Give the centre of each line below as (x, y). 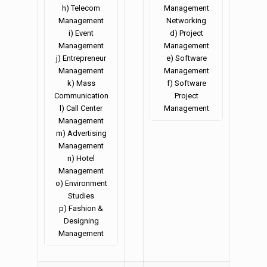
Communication (81, 96)
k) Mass (81, 83)
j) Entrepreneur (81, 58)
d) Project (186, 33)
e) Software (186, 58)
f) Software (186, 83)
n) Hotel (81, 159)
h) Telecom (81, 8)
